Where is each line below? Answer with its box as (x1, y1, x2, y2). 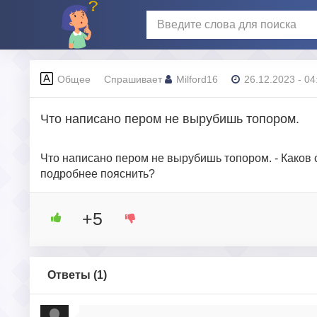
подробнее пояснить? (40, 168, 155, 180)
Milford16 (176, 73, 218, 85)
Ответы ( (47, 269, 97, 281)
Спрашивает (104, 73, 165, 85)
